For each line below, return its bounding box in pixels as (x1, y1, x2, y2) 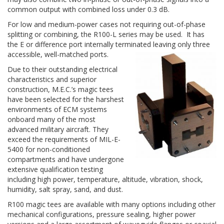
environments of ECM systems (7, 104, 107, 114)
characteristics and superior (7, 74, 96, 84)
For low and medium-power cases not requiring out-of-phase (7, 19, 205, 29)
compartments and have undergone (7, 154, 124, 164)
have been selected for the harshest (7, 94, 124, 104)
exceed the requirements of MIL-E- (7, 134, 120, 144)
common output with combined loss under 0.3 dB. (7, 4, 169, 14)
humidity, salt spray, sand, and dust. (7, 184, 123, 194)
